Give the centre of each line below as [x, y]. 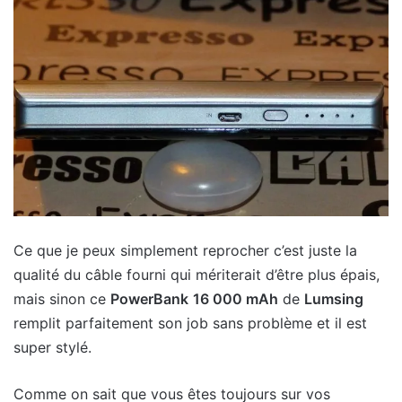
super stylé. [52, 348]
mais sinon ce [62, 299]
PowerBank [149, 299]
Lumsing [334, 299]
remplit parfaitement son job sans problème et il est [190, 323]
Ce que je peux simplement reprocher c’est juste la [185, 251]
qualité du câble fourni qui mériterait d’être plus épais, [197, 275]
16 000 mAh [236, 299]
